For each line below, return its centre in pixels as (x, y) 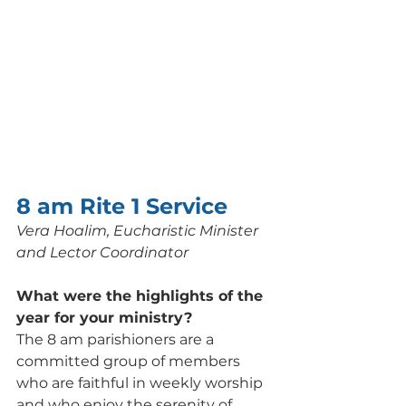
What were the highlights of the (142, 295)
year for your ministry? (106, 317)
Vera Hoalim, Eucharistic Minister (139, 230)
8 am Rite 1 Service (122, 206)
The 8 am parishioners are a (117, 339)
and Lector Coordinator (102, 252)
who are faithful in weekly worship (141, 382)
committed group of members (130, 361)
